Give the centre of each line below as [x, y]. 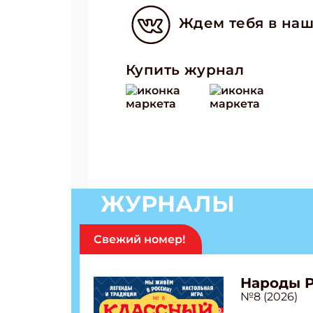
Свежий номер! [139, 239]
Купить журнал [185, 70]
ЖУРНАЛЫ [168, 204]
